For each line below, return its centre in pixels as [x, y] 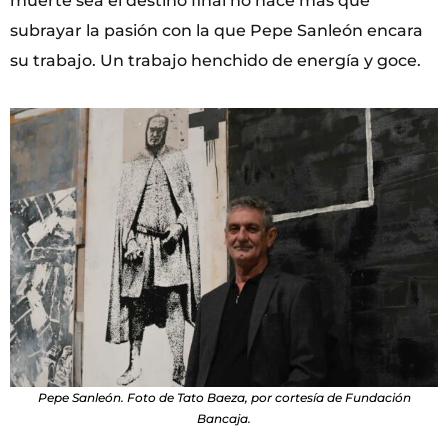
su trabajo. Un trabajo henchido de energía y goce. [215, 61]
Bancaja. [224, 418]
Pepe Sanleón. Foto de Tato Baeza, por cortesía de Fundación [224, 397]
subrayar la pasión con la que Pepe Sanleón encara [216, 31]
